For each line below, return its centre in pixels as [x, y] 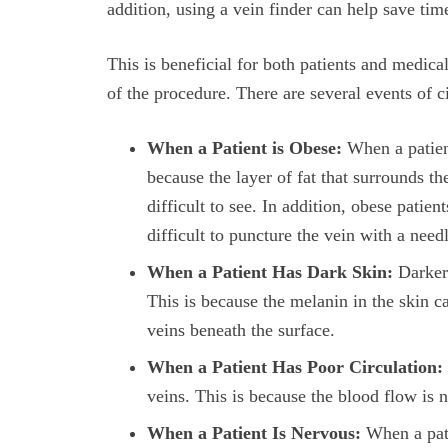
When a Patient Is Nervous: [254, 433]
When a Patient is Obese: [244, 148]
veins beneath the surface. [241, 330]
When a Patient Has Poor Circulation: [295, 367]
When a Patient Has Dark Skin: [270, 272]
